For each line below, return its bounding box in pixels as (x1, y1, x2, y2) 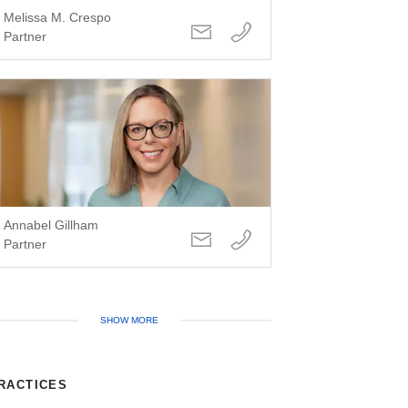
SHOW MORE (100, 315, 159, 326)
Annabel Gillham (3, 218, 98, 233)
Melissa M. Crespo (3, 10, 111, 25)
